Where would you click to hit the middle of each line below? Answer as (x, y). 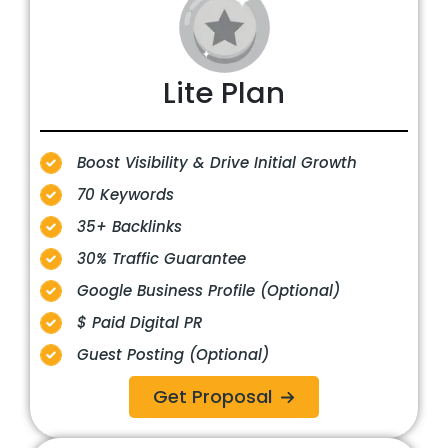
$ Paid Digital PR (139, 323)
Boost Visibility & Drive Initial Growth (217, 163)
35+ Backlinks (129, 227)
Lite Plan (224, 93)
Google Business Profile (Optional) (208, 291)
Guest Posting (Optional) (173, 355)
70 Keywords (125, 195)
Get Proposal (212, 397)
